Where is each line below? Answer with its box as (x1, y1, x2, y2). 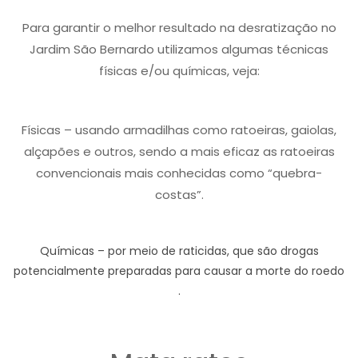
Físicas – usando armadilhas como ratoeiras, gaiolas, (22, 121, 336, 138)
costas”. (154, 186, 204, 203)
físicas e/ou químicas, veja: (98, 62, 260, 79)
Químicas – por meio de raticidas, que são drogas (39, 243, 319, 259)
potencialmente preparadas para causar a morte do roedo (14, 263, 344, 279)
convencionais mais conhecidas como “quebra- (36, 165, 322, 181)
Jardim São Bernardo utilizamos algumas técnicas (30, 41, 328, 58)
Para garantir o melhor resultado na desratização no (22, 19, 336, 36)
